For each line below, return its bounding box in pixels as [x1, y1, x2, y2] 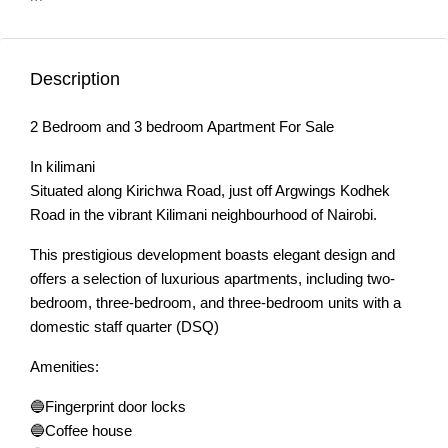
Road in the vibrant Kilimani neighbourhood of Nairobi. [30, 206, 377, 223]
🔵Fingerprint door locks [30, 398, 186, 415]
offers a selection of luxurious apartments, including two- [30, 270, 395, 287]
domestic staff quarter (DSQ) [30, 318, 219, 335]
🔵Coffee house [30, 422, 132, 439]
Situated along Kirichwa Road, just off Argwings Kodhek [30, 182, 390, 199]
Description [30, 69, 120, 89]
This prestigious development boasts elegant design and [30, 246, 395, 263]
